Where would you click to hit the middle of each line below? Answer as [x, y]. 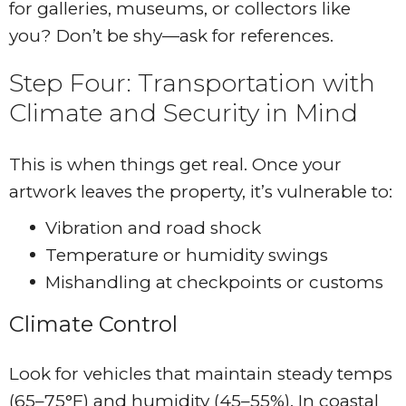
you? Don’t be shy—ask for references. [171, 36]
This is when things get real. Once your [175, 165]
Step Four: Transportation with [192, 83]
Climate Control [93, 324]
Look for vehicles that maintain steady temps [201, 374]
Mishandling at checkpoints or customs [214, 283]
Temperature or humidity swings [187, 256]
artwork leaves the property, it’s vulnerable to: [201, 192]
